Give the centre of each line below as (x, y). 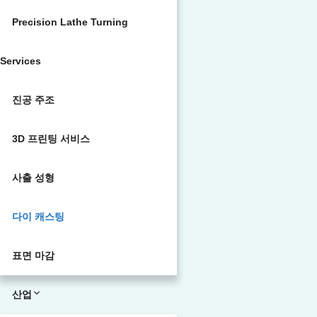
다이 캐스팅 (38, 217)
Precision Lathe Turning (70, 22)
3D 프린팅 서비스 (51, 139)
